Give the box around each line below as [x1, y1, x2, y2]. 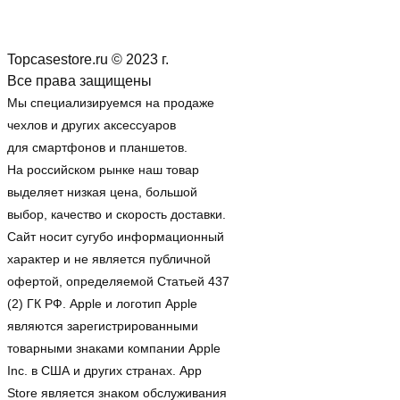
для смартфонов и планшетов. [7, 139, 187, 154]
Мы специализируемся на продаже [7, 95, 214, 110]
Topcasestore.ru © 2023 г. [7, 51, 172, 67]
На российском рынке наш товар [7, 162, 199, 177]
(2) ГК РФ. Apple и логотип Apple [7, 296, 197, 311]
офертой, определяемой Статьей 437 [7, 273, 229, 288]
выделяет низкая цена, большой [7, 184, 197, 199]
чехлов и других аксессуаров [7, 117, 176, 132]
